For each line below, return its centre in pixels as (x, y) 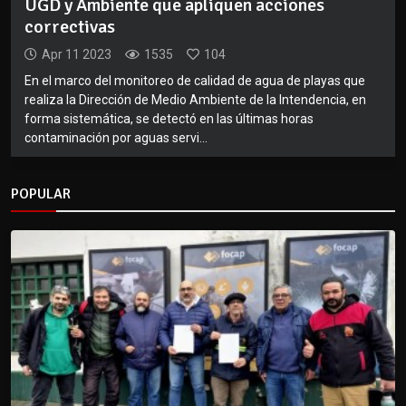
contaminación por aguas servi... (116, 138)
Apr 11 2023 (77, 55)
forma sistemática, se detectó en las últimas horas (169, 119)
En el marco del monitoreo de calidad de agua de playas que (195, 81)
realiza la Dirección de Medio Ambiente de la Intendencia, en (195, 100)
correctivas (70, 27)
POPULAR (41, 194)
